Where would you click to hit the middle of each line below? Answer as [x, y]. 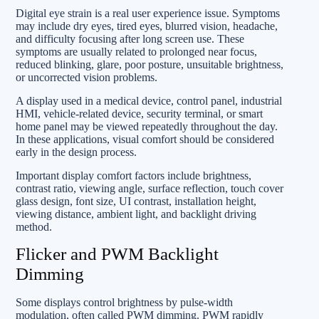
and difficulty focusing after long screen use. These [130, 38]
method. [34, 226]
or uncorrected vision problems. [87, 77]
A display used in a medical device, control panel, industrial [149, 100]
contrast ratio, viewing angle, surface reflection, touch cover [150, 188]
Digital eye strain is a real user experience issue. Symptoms [148, 13]
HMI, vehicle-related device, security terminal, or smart [139, 113]
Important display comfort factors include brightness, [134, 175]
